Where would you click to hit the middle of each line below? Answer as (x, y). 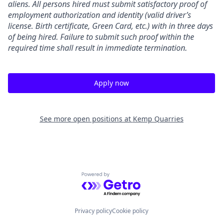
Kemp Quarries (158, 119)
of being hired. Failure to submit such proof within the (101, 37)
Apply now (111, 83)
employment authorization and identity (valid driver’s (100, 15)
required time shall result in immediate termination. (98, 48)
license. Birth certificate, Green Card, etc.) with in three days (111, 26)
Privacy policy (93, 211)
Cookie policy (130, 211)
